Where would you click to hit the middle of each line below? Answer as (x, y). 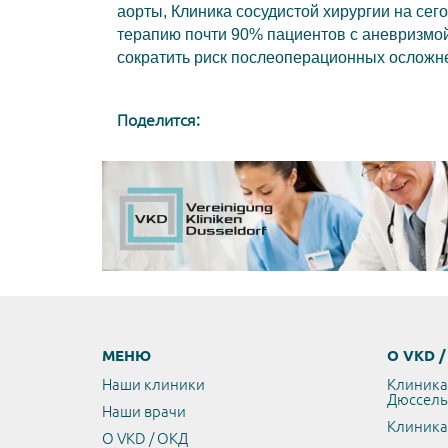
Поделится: (158, 119)
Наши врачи (144, 411)
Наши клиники (153, 384)
